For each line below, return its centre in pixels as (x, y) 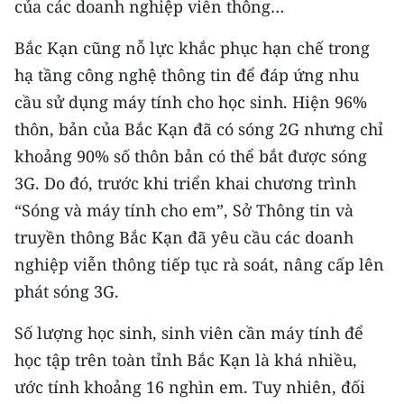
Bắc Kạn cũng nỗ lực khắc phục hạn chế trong (192, 47)
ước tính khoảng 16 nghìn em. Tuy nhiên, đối (190, 386)
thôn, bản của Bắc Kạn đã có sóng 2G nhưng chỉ (199, 129)
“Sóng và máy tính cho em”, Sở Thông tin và (184, 210)
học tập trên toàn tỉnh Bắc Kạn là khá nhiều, (186, 359)
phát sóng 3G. (67, 291)
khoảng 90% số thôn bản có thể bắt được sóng (191, 156)
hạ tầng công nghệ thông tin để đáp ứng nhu (187, 74)
